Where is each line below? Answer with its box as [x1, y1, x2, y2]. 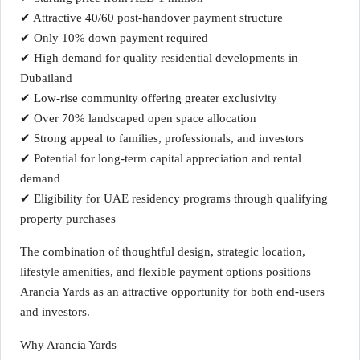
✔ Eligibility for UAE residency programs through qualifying [20, 192, 328, 205]
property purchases [20, 212, 116, 225]
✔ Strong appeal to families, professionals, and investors [20, 132, 304, 145]
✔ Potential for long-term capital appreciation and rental [20, 152, 301, 165]
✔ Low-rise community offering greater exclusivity [20, 92, 277, 104]
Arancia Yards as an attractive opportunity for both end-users [20, 285, 325, 298]
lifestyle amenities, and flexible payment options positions [20, 265, 311, 278]
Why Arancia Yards [20, 338, 117, 351]
